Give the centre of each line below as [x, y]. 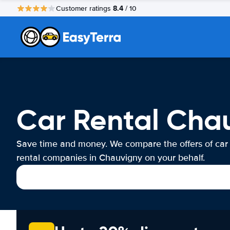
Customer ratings [84, 8]
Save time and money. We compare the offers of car [122, 144]
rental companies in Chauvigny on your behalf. [111, 158]
